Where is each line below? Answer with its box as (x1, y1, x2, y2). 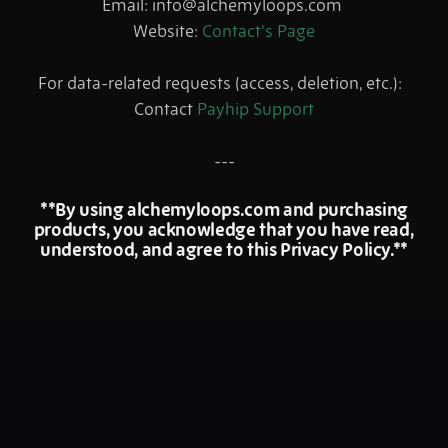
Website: (133, 20, 202, 43)
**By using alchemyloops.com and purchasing (40, 198, 408, 222)
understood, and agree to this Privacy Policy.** (39, 238, 409, 262)
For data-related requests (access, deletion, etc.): (38, 72, 410, 95)
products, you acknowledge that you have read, (33, 218, 415, 242)
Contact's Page (202, 20, 315, 43)
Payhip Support (197, 98, 314, 121)
